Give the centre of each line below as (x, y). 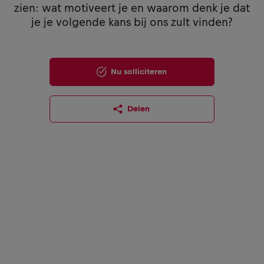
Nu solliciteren (138, 71)
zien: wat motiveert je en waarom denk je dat (132, 8)
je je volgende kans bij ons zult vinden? (132, 22)
